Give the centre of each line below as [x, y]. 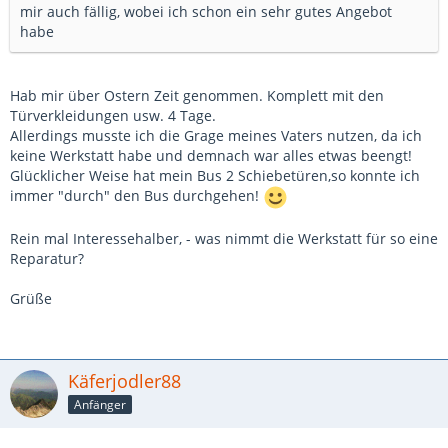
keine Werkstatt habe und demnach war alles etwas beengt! [211, 155]
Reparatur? [47, 258]
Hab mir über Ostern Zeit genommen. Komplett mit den [197, 95]
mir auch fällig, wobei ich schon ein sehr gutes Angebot [206, 11]
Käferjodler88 [124, 381]
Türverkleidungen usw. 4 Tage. [113, 115]
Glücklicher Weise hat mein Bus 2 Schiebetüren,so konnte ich [215, 175]
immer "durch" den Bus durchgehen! [136, 196]
